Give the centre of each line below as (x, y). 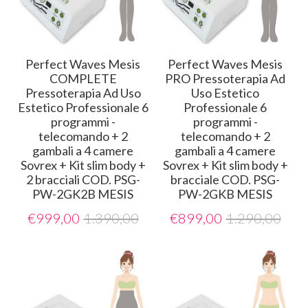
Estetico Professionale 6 (83, 107)
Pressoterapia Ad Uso (83, 93)
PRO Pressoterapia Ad (225, 78)
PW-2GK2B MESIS (83, 194)
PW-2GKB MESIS (225, 194)
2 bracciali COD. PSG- (83, 179)
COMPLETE (83, 78)
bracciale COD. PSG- (225, 179)
